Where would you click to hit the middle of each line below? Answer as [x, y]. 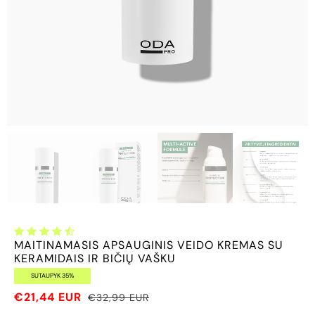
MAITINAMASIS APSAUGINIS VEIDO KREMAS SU [149, 245]
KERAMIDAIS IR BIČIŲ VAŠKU [95, 258]
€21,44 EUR [50, 297]
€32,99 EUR [118, 297]
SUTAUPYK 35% [52, 275]
